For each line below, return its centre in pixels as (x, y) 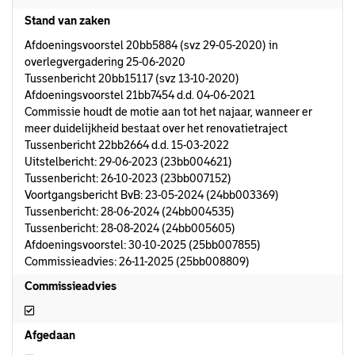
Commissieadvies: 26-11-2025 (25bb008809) (137, 261)
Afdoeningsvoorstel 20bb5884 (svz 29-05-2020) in (151, 45)
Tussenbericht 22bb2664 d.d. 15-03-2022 (127, 145)
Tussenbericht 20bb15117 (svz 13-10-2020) (132, 78)
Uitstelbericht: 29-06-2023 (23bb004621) (128, 162)
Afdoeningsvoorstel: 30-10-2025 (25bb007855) (143, 245)
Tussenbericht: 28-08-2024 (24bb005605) (130, 228)
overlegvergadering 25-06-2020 (105, 62)
